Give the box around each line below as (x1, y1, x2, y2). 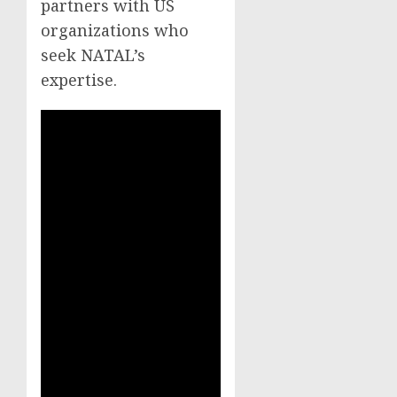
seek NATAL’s (41, 44, 145, 66)
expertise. (41, 69, 117, 91)
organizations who (41, 19, 189, 42)
